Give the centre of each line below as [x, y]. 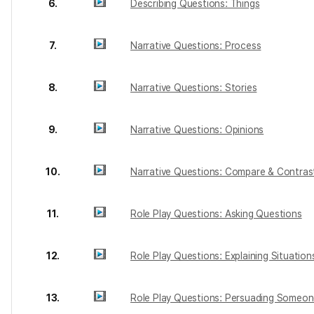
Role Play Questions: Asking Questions [216, 214]
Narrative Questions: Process [196, 46]
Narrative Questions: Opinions [197, 130]
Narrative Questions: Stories [194, 88]
